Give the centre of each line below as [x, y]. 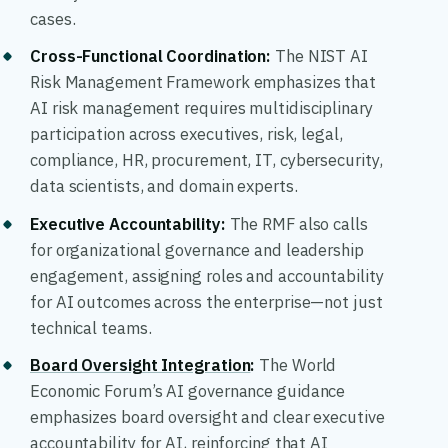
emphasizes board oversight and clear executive [207, 417]
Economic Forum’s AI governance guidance [188, 391]
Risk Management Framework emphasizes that [203, 82]
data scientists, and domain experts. [164, 186]
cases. [53, 18]
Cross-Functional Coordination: [151, 56]
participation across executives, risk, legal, [186, 134]
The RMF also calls [296, 223]
